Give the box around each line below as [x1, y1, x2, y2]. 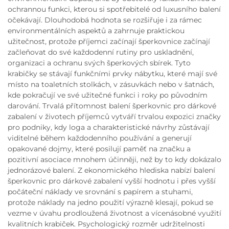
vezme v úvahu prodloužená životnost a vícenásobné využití [8, 209, 221, 218]
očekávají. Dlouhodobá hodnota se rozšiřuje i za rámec [8, 15, 202, 25]
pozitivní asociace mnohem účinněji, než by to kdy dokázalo [8, 155, 221, 164]
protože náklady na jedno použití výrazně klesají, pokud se [8, 198, 213, 207]
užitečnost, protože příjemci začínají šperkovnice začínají [8, 37, 210, 46]
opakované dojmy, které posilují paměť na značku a [8, 144, 191, 153]
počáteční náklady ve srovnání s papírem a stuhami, [8, 187, 193, 196]
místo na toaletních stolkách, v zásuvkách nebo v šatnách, [8, 80, 214, 89]
